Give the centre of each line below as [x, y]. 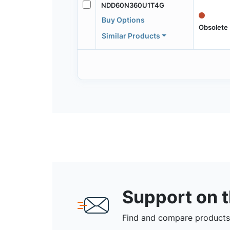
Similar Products [131, 36]
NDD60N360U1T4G [132, 5]
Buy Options [123, 20]
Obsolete [213, 27]
